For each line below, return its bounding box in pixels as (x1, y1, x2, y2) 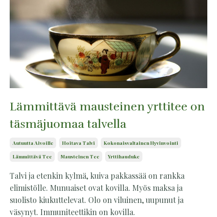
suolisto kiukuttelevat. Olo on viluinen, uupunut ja (10, 194, 184, 205)
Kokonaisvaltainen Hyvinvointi (104, 139, 178, 146)
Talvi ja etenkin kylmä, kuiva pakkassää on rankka (10, 170, 185, 181)
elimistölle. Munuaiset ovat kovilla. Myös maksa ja (10, 182, 183, 193)
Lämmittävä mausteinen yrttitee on (10, 99, 205, 114)
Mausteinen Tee (61, 153, 99, 160)
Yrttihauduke (108, 153, 139, 160)
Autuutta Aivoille (13, 139, 53, 146)
